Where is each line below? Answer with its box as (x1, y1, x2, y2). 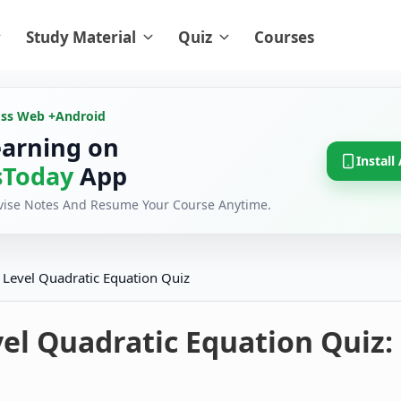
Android (55, 107, 106, 125)
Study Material (26, 27, 136, 47)
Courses (254, 27, 314, 47)
